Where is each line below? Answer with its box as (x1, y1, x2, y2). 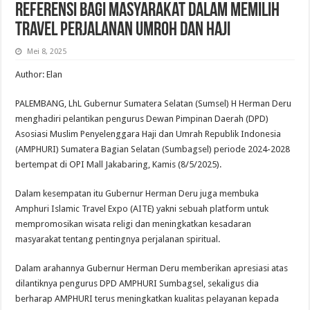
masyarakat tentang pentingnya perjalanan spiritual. (15, 233, 221, 244)
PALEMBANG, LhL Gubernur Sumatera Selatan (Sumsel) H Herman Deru (15, 98, 292, 109)
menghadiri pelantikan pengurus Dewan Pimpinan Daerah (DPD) (15, 113, 269, 124)
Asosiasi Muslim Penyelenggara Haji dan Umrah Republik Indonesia (15, 128, 282, 139)
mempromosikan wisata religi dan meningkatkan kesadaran (15, 218, 252, 229)
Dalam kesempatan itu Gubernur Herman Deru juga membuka (15, 188, 259, 199)
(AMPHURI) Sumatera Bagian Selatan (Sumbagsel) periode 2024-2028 (15, 143, 291, 154)
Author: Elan (15, 69, 63, 80)
